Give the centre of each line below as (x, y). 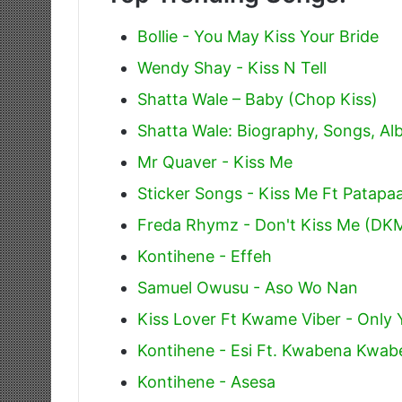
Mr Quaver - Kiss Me (215, 162)
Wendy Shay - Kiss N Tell (232, 67)
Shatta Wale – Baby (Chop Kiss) (258, 99)
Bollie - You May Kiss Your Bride (258, 36)
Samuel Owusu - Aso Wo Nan (248, 287)
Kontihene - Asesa (206, 381)
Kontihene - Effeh (205, 256)
